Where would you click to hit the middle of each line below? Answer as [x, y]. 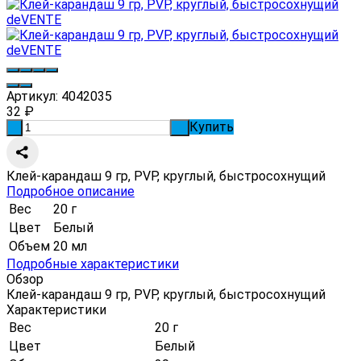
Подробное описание [71, 191]
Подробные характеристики [93, 263]
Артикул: [32, 96]
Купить [212, 127]
